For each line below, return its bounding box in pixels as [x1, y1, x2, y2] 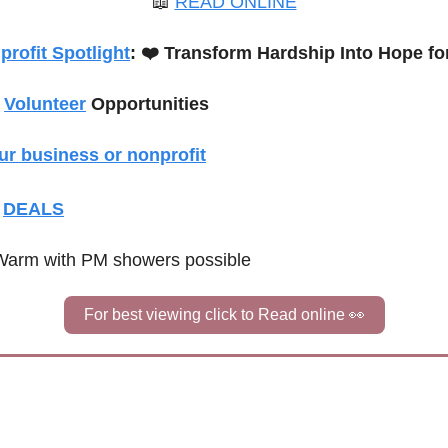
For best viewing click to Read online [83, 306, 349, 324]
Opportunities [86, 94, 209, 115]
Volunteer [4, 94, 86, 115]
